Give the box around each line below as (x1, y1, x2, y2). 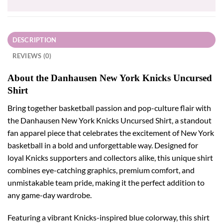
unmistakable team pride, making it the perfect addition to (7, 177, 205, 187)
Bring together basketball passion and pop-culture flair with (7, 103, 211, 112)
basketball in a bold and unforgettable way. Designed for (7, 140, 198, 150)
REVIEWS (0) (12, 52, 52, 60)
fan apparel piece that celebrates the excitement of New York (7, 127, 214, 137)
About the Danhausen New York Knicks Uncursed (7, 73, 212, 84)
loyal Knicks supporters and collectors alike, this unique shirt (7, 152, 213, 162)
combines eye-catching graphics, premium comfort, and (7, 165, 195, 175)
